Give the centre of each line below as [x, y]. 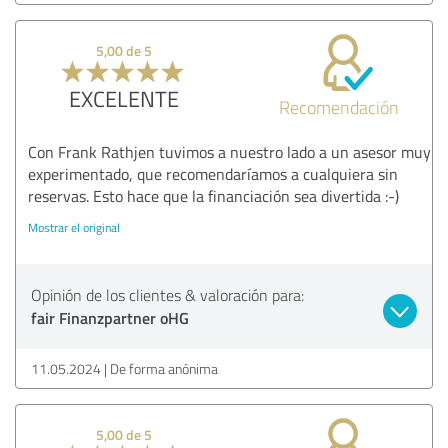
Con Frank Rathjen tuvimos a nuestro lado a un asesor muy [229, 151]
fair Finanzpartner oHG [110, 317]
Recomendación [339, 106]
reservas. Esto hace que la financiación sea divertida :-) [213, 195]
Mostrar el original [74, 227]
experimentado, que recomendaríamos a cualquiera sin [213, 173]
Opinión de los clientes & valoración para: [167, 294]
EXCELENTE [123, 98]
